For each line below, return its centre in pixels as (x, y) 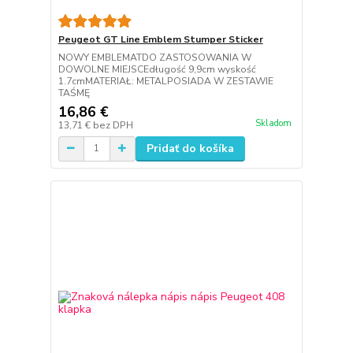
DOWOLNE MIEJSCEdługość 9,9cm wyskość (157, 69)
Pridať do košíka (190, 148)
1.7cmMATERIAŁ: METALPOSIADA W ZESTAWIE (165, 81)
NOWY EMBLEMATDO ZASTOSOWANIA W (154, 57)
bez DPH (113, 125)
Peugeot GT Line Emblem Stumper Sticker (160, 39)
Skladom (273, 123)
